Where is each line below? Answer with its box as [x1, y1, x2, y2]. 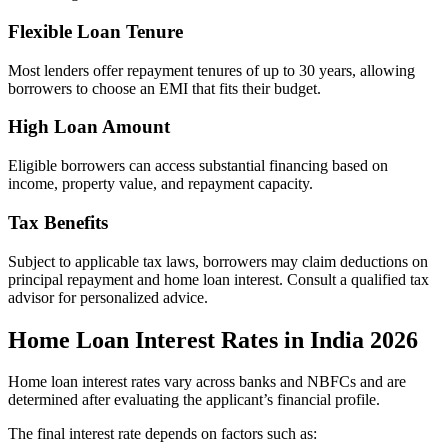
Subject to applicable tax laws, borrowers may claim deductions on [8, 252, 428, 270]
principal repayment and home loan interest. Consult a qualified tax [8, 270, 429, 288]
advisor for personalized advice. [8, 288, 208, 306]
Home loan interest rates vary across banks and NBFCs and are [8, 373, 406, 391]
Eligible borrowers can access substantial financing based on [8, 157, 388, 175]
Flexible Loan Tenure [8, 21, 183, 43]
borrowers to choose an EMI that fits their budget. [8, 79, 321, 97]
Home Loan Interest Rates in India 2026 [8, 326, 418, 353]
